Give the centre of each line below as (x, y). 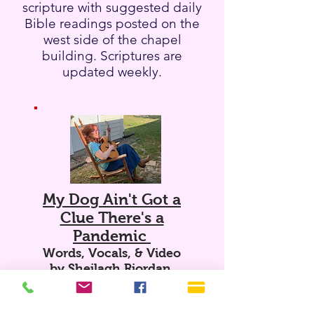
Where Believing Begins (141, 307)
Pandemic (112, 236)
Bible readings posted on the (112, 23)
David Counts (183, 307)
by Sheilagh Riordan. (112, 268)
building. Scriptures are (112, 56)
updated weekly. (112, 72)
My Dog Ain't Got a (112, 199)
